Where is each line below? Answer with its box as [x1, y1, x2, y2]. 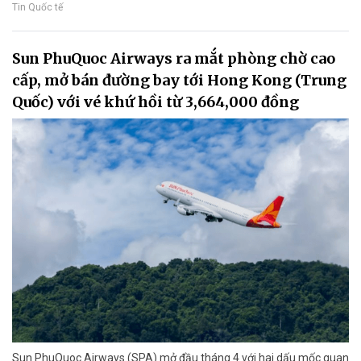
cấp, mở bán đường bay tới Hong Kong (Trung [12, 70, 346, 89]
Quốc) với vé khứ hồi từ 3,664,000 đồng [12, 92, 299, 111]
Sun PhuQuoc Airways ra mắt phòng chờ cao [12, 48, 335, 68]
